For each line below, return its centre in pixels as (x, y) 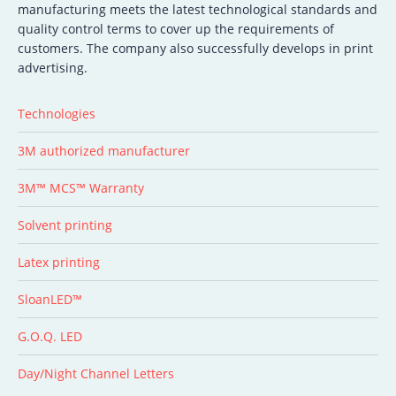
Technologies (57, 114)
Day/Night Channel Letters (96, 374)
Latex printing (59, 263)
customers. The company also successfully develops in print (195, 49)
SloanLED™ (50, 300)
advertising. (53, 68)
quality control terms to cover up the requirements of (176, 29)
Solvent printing (65, 225)
